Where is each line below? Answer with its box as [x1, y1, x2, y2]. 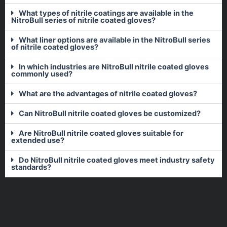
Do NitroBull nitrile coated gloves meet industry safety [18, 156, 215, 165]
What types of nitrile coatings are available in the [18, 9, 194, 18]
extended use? [11, 136, 64, 145]
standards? [11, 163, 51, 172]
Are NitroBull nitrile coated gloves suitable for [18, 129, 183, 138]
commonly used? [11, 69, 72, 79]
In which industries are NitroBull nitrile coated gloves [18, 62, 209, 72]
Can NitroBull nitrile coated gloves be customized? [18, 109, 201, 119]
